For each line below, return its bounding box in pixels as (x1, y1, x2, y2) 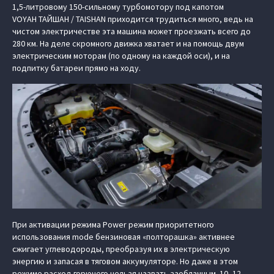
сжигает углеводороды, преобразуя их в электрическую (12, 243, 230, 254)
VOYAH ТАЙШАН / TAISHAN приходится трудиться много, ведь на (12, 13, 253, 24)
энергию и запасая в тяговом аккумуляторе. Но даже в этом (12, 256, 238, 267)
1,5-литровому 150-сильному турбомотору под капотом (12, 1, 224, 12)
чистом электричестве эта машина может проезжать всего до (12, 26, 251, 37)
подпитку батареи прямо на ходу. (12, 62, 141, 73)
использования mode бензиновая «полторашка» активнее (12, 231, 235, 242)
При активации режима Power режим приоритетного (12, 219, 214, 230)
